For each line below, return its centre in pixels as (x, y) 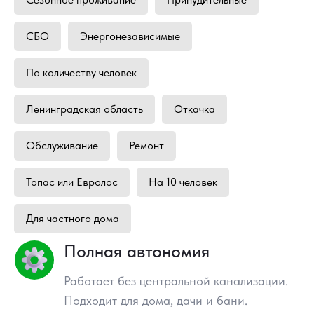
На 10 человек (183, 182)
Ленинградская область (84, 109)
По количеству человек (81, 72)
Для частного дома (73, 218)
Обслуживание (62, 145)
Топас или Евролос (72, 182)
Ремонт (146, 145)
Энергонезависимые (130, 36)
